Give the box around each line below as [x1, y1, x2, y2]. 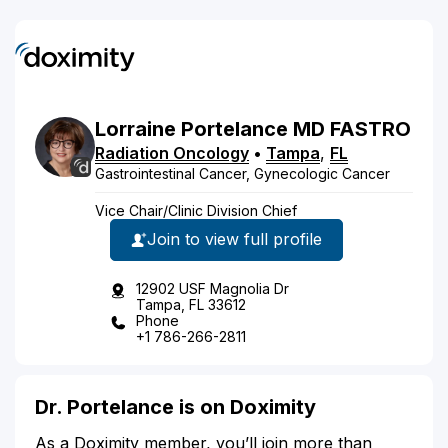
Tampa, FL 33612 [136, 295, 246, 313]
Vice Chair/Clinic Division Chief [95, 201, 297, 219]
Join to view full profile [147, 229, 322, 249]
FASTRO [330, 116, 411, 141]
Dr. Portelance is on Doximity [35, 394, 316, 419]
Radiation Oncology [95, 142, 249, 163]
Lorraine [95, 116, 176, 141]
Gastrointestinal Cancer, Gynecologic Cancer [95, 164, 390, 182]
